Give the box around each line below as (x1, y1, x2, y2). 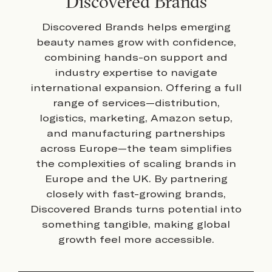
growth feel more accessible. (58, 233, 214, 245)
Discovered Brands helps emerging (41, 21, 231, 33)
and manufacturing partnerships (47, 127, 225, 139)
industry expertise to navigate (55, 66, 217, 78)
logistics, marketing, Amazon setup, (39, 112, 233, 124)
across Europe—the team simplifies (40, 142, 232, 154)
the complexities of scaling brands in (36, 157, 236, 169)
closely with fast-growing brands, (46, 188, 226, 200)
